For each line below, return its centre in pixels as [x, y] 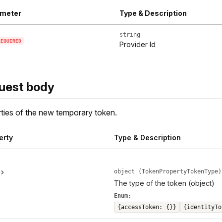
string [130, 35]
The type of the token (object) [164, 183]
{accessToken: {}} [147, 207]
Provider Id [138, 45]
